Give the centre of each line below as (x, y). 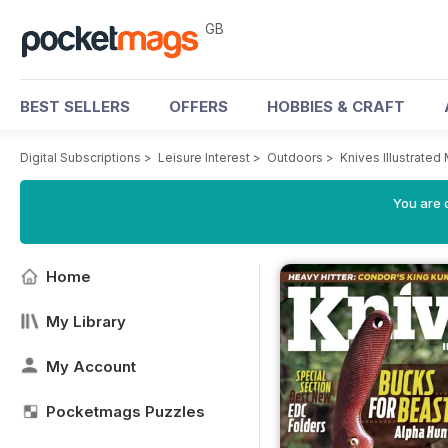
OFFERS (198, 106)
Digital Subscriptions (80, 157)
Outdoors (295, 157)
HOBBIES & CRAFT (336, 106)
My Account (91, 366)
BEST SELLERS (75, 106)
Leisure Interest (204, 157)
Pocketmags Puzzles (125, 411)
